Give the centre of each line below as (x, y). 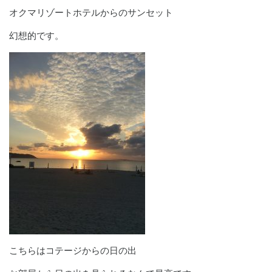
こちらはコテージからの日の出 (73, 250)
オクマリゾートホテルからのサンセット (91, 12)
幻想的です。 (36, 36)
